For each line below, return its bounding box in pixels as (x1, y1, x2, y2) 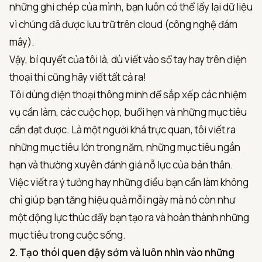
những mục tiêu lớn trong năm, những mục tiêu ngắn (9, 140, 240, 154)
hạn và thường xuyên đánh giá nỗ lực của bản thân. (9, 157, 233, 171)
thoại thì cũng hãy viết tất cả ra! (9, 70, 146, 84)
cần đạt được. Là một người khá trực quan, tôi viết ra (9, 122, 236, 136)
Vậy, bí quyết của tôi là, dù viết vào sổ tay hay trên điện (9, 52, 247, 66)
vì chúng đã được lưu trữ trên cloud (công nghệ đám (9, 17, 237, 31)
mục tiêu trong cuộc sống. (9, 227, 126, 242)
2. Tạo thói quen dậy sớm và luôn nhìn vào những (9, 245, 235, 259)
